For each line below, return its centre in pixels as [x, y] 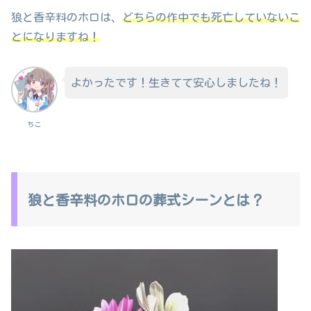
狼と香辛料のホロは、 [67, 18]
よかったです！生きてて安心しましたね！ [176, 82]
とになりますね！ [56, 37]
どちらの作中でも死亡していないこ [211, 18]
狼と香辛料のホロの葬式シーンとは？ [146, 200]
